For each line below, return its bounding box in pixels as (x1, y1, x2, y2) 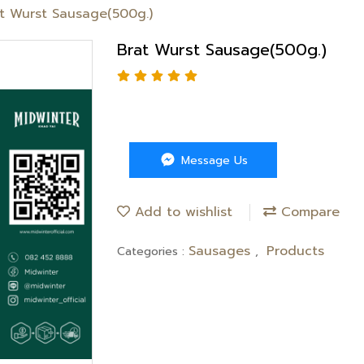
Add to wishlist (130, 202, 232, 222)
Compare (276, 202, 340, 222)
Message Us (176, 151, 248, 169)
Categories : (117, 243, 188, 260)
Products (266, 241, 324, 261)
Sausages (188, 241, 255, 261)
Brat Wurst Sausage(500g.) (117, 37, 327, 62)
